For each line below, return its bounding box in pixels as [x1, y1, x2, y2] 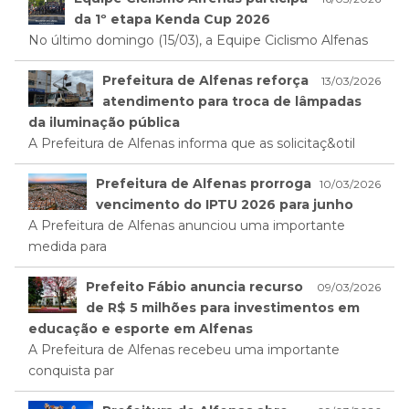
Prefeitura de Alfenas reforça [102, 72, 309, 89]
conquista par [28, 362, 114, 380]
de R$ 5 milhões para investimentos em [86, 299, 361, 317]
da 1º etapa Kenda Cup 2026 [74, 11, 270, 28]
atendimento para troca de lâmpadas [102, 93, 362, 110]
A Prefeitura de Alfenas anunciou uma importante [28, 217, 345, 235]
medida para [28, 238, 107, 256]
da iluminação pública [28, 114, 180, 131]
